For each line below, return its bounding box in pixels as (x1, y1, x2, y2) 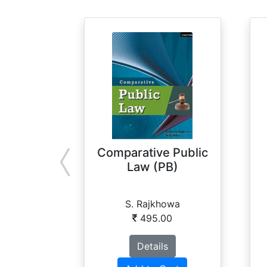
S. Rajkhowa (125, 198, 180, 210)
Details (136, 240, 168, 253)
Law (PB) (126, 160, 178, 175)
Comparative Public (97, 145, 208, 160)
